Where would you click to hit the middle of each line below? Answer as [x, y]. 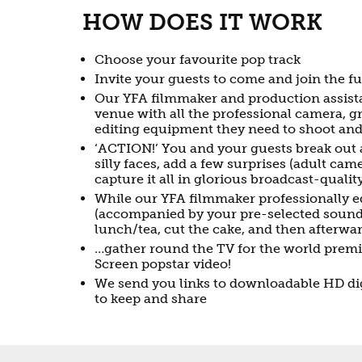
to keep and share [151, 299]
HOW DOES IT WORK [202, 22]
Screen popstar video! [163, 264]
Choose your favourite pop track [198, 59]
